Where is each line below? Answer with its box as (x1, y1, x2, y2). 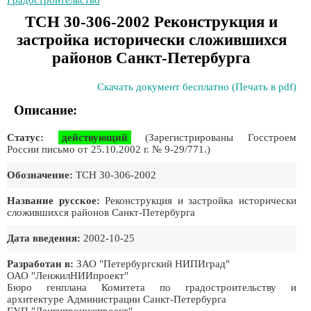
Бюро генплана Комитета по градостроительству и (7, 282, 296, 293)
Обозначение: (7, 169, 73, 180)
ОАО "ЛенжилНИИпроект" (7, 270, 128, 281)
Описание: (14, 103, 77, 117)
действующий (61, 132, 128, 143)
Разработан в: (7, 258, 74, 269)
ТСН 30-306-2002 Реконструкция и (25, 13, 278, 31)
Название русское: (7, 195, 100, 206)
